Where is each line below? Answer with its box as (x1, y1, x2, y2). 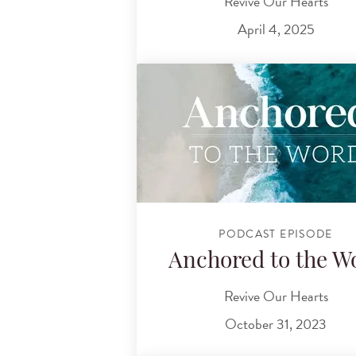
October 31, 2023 (225, 313, 327, 335)
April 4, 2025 (237, 18, 315, 41)
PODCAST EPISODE (219, 225, 333, 242)
